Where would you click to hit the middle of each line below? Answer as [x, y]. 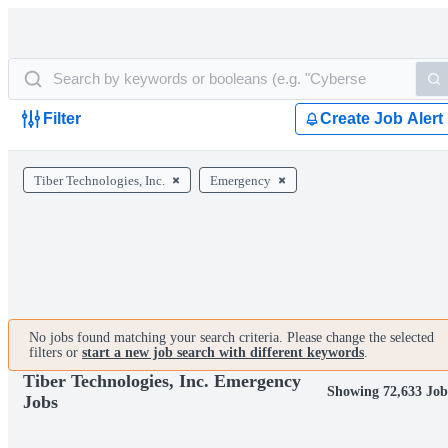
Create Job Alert [381, 118]
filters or [55, 352]
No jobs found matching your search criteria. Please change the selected [231, 337]
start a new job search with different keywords [223, 352]
